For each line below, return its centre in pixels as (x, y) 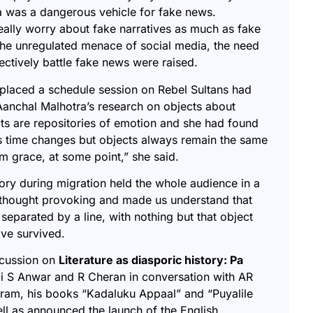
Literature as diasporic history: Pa (151, 260)
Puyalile (233, 294)
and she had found (209, 123)
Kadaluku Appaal (131, 294)
